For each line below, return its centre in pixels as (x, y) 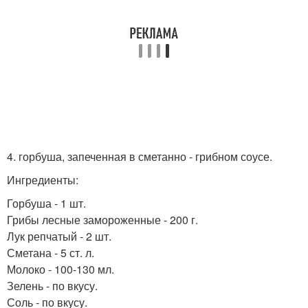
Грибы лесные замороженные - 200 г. (102, 219)
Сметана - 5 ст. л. (51, 252)
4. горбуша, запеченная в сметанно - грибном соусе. (140, 156)
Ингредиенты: (43, 179)
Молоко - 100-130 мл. (60, 269)
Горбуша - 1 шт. (46, 203)
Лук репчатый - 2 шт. (59, 236)
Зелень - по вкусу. (52, 285)
